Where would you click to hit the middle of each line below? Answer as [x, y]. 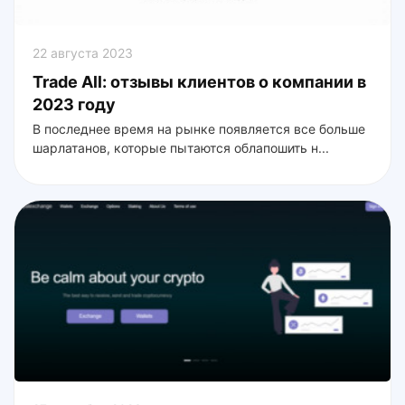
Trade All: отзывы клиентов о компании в [199, 82]
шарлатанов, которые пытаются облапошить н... [181, 148]
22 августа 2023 [83, 53]
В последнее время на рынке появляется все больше [199, 129]
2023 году [74, 105]
